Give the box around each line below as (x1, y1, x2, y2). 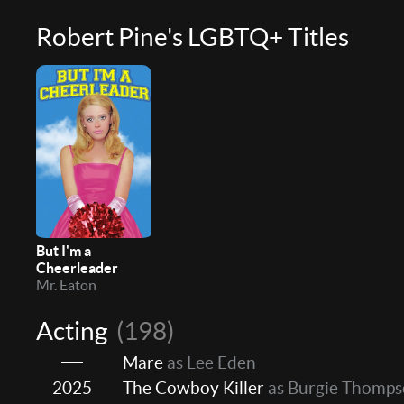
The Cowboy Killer (123, 378, 264, 399)
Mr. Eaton (36, 277, 96, 294)
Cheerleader (36, 260, 118, 277)
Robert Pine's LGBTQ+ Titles (36, 23, 349, 52)
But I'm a (36, 243, 91, 260)
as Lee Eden (163, 353, 256, 373)
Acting (36, 317, 112, 346)
